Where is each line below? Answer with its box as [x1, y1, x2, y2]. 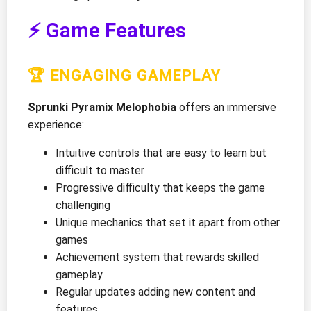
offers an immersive [176, 100, 276, 114]
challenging [56, 198, 110, 212]
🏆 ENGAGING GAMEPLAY [28, 65, 221, 84]
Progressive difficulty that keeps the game [56, 180, 265, 194]
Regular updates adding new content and [56, 285, 255, 299]
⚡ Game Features [28, 19, 186, 42]
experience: [28, 117, 84, 131]
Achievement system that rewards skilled [56, 250, 259, 264]
